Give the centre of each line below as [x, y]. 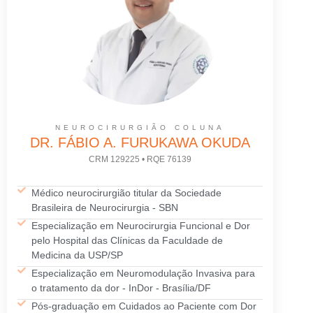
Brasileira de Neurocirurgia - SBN [105, 208]
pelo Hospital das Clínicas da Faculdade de [127, 241]
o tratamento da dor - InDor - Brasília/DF [121, 288]
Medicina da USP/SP [77, 255]
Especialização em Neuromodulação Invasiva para [143, 274]
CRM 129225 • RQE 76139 [140, 159]
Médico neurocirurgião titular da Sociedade [126, 193]
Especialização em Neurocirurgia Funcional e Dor [141, 226]
